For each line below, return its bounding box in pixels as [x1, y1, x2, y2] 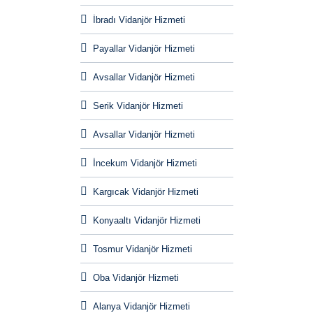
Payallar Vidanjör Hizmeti [92, 43, 195, 54]
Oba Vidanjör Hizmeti [92, 272, 179, 284]
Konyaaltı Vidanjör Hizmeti [92, 215, 201, 226]
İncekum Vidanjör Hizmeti [92, 158, 197, 169]
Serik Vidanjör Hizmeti [92, 101, 183, 112]
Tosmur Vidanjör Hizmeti [92, 244, 192, 255]
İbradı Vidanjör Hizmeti [92, 15, 185, 26]
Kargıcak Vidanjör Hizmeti [92, 187, 198, 198]
